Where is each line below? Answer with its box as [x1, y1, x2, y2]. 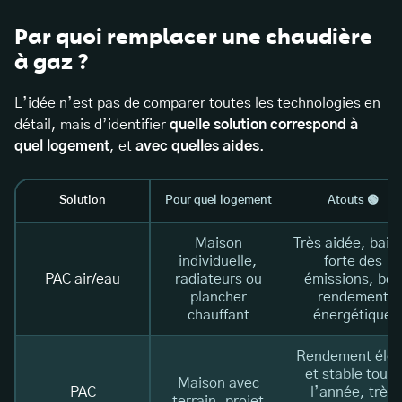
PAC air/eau [45, 272, 120, 287]
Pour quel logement [164, 195, 272, 207]
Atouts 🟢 [327, 195, 379, 207]
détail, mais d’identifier [14, 118, 170, 133]
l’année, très [310, 385, 395, 400]
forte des [323, 254, 382, 269]
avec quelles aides [135, 139, 259, 154]
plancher [189, 290, 247, 305]
